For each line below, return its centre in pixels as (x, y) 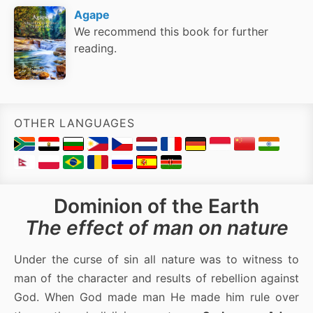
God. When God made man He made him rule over (156, 297)
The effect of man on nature (156, 228)
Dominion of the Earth (156, 206)
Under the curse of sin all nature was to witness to (156, 260)
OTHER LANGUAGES (74, 123)
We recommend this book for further (172, 31)
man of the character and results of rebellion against (156, 278)
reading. (96, 48)
